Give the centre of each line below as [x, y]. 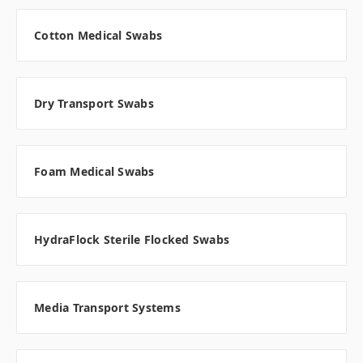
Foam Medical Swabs [94, 172]
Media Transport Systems [107, 308]
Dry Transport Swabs [94, 104]
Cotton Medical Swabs [98, 36]
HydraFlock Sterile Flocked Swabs [132, 240]
